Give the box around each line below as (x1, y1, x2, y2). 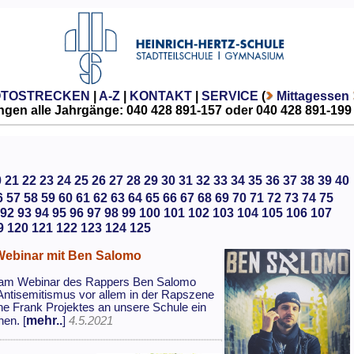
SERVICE (201, 88, 258, 103)
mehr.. (26, 313, 63, 327)
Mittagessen (276, 88, 349, 103)
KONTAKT (129, 88, 192, 103)
